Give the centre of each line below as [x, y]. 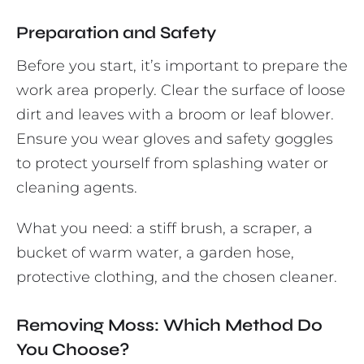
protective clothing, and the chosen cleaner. [177, 277]
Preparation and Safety [116, 33]
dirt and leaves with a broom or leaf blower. [175, 115]
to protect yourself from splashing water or [172, 164]
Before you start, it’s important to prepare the [182, 66]
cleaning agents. [77, 188]
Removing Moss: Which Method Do [169, 326]
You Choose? [73, 350]
